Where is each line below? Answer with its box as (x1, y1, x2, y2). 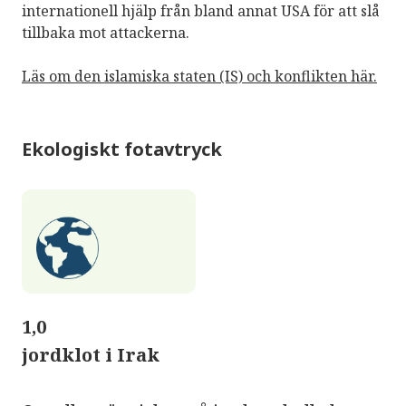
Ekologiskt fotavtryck (22, 137, 222, 162)
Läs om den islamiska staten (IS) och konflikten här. (22, 66, 377, 87)
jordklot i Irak (22, 343, 159, 368)
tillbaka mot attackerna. (22, 23, 189, 43)
